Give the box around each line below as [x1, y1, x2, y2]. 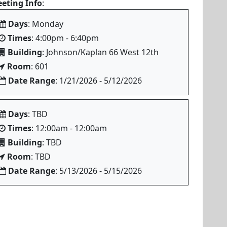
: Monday [28, 18, 63, 29]
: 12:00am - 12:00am [31, 123, 107, 134]
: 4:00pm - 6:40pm [31, 32, 99, 44]
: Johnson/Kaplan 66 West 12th [42, 47, 159, 58]
